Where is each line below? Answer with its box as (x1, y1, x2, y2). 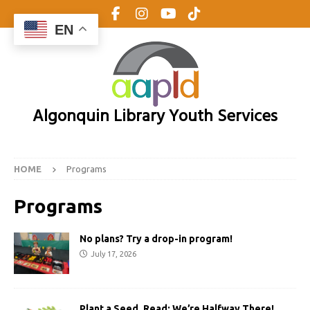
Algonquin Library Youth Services (33, 102, 277, 134)
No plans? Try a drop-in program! (80, 233, 232, 244)
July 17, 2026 (91, 250, 136, 258)
